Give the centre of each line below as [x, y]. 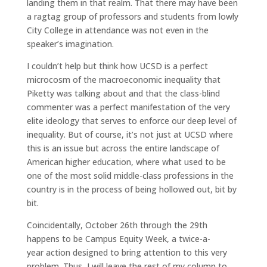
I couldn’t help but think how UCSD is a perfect [117, 66]
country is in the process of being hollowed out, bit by [131, 189]
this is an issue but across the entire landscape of [123, 148]
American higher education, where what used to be [126, 162]
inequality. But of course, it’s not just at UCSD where [130, 134]
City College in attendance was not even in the [117, 30]
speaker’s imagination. [70, 44]
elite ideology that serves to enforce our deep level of [131, 120]
